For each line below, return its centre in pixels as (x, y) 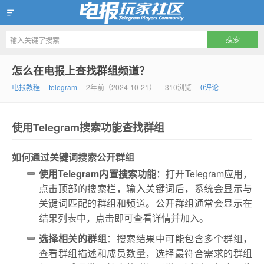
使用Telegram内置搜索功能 (98, 174)
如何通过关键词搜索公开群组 (73, 157)
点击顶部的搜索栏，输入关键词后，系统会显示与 (146, 188)
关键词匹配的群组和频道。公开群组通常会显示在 (146, 203)
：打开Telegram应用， (204, 174)
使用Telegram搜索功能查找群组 (88, 127)
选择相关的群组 (73, 238)
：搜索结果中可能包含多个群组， (180, 238)
